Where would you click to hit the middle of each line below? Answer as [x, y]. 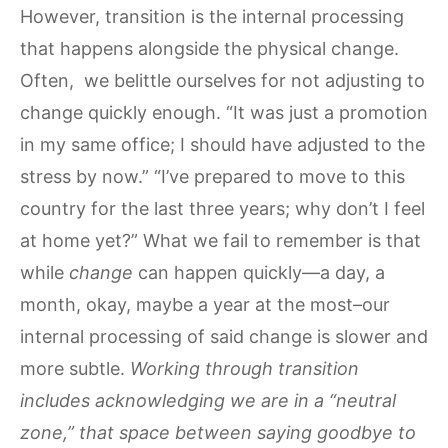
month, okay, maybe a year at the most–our [205, 305]
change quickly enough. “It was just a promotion [224, 113]
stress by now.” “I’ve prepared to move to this [212, 177]
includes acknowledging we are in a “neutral [208, 401]
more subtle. [75, 369]
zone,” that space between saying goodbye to [218, 433]
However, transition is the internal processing [212, 17]
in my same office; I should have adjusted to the [222, 145]
